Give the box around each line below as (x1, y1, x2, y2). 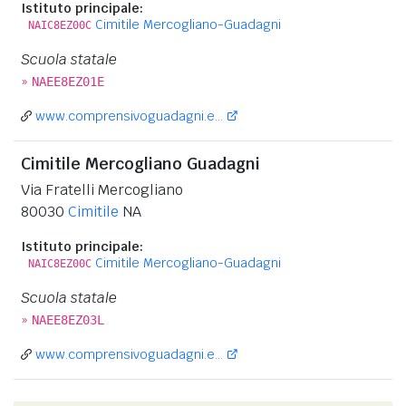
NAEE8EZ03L (32, 312, 104, 327)
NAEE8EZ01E (32, 73, 104, 89)
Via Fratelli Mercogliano (21, 179, 183, 199)
